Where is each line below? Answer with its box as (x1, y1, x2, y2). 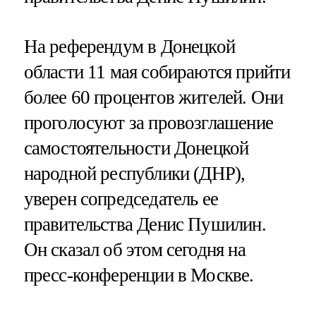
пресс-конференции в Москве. (23, 265, 254, 286)
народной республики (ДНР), (23, 163, 245, 185)
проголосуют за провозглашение (23, 112, 273, 134)
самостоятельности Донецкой (23, 138, 249, 159)
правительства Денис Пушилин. (23, 214, 266, 236)
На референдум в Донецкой (23, 36, 236, 58)
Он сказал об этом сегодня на (23, 239, 245, 261)
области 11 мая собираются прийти (23, 61, 291, 83)
